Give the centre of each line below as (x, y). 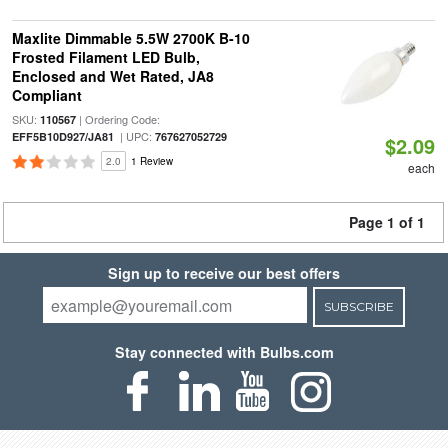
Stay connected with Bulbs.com (224, 352)
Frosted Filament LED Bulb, (105, 57)
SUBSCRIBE (358, 306)
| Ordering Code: (117, 119)
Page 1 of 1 (387, 222)
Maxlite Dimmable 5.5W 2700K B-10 (130, 38)
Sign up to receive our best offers (224, 273)
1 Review (151, 161)
